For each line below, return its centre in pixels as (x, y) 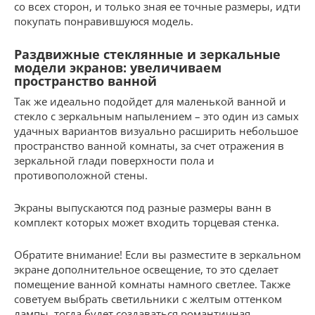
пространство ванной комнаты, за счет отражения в (149, 145)
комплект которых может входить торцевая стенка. (147, 222)
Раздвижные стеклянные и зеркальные (147, 54)
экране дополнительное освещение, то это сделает (146, 269)
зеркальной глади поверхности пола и (114, 160)
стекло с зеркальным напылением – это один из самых (156, 116)
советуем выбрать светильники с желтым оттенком (148, 298)
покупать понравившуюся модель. (104, 21)
